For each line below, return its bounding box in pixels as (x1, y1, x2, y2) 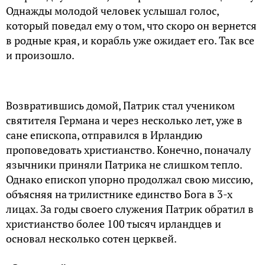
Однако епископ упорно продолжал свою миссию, (6, 172, 253, 187)
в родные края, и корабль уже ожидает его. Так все (6, 33, 254, 48)
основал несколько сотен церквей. (6, 231, 177, 246)
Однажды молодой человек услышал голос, (6, 4, 219, 18)
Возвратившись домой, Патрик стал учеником (6, 98, 235, 113)
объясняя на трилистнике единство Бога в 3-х (6, 187, 232, 202)
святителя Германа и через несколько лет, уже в (6, 113, 243, 128)
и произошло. (6, 48, 75, 63)
